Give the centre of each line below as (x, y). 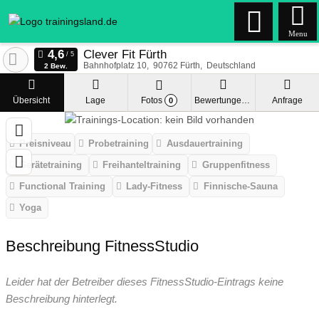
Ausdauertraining (204, 144)
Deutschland (231, 66)
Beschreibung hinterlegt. (62, 298)
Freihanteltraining (142, 165)
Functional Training (63, 187)
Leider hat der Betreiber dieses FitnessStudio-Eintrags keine (145, 281)
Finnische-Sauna (240, 187)
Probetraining (119, 144)
